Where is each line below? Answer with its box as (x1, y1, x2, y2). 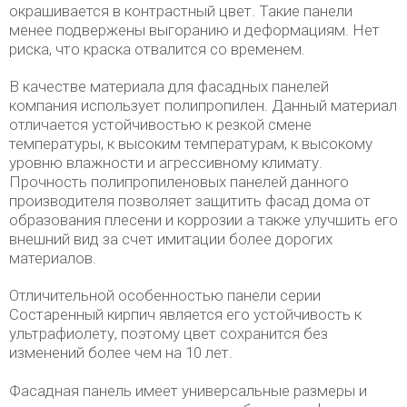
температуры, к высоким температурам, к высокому (9, 134, 372, 153)
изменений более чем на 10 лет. (9, 343, 233, 362)
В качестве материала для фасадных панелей (9, 77, 329, 95)
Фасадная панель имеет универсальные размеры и (9, 382, 367, 400)
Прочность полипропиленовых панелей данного (9, 173, 349, 191)
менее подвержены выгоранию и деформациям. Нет (9, 21, 380, 39)
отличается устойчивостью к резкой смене (9, 115, 312, 134)
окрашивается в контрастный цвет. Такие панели (9, 2, 352, 20)
